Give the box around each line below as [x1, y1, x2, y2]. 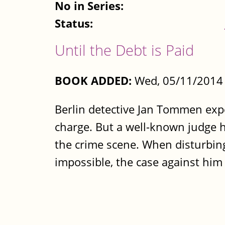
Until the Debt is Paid [55, 40, 194, 60]
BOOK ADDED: [55, 72, 132, 88]
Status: [55, 16, 96, 32]
